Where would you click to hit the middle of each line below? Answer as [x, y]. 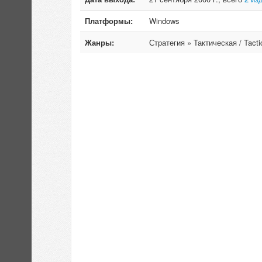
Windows [164, 21]
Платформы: [109, 21]
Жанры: [99, 42]
